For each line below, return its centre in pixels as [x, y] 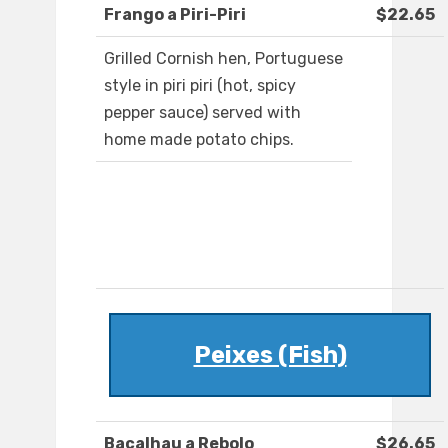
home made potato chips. [199, 140]
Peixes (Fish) [270, 355]
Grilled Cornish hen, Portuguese [223, 59]
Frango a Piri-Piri [175, 15]
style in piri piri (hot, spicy [200, 86]
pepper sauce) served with [202, 113]
